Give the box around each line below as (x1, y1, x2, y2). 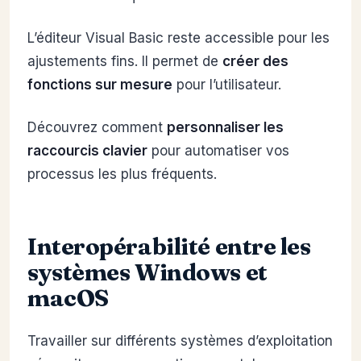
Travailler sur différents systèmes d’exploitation (27, 333, 333, 350)
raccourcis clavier (27, 143, 147, 160)
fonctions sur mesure (27, 77, 172, 93)
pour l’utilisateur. (172, 77, 281, 93)
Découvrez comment (27, 119, 167, 136)
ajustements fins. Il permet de (27, 53, 222, 70)
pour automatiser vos (147, 143, 289, 160)
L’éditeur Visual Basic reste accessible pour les (27, 30, 330, 47)
